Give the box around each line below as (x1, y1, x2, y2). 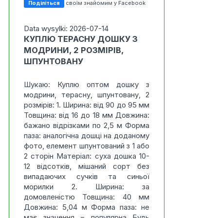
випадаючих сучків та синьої (23, 172, 149, 181)
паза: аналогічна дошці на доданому (23, 131, 149, 140)
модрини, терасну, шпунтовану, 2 (23, 90, 149, 99)
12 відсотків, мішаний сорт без (23, 162, 149, 171)
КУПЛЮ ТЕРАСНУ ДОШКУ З (23, 34, 138, 44)
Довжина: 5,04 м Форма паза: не (23, 202, 149, 212)
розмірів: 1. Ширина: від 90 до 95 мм (23, 100, 149, 109)
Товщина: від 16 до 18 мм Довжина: (23, 110, 149, 120)
